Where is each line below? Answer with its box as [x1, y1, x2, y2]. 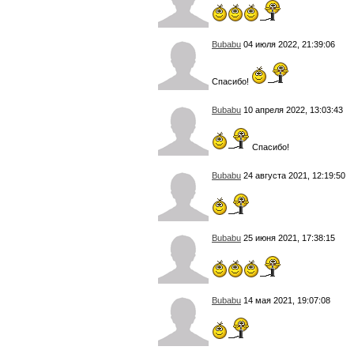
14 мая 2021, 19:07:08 [241, 295, 330, 305]
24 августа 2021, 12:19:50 [241, 170, 345, 180]
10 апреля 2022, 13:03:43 [241, 104, 343, 115]
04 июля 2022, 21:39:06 [241, 40, 335, 50]
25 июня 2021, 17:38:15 [241, 232, 335, 243]
